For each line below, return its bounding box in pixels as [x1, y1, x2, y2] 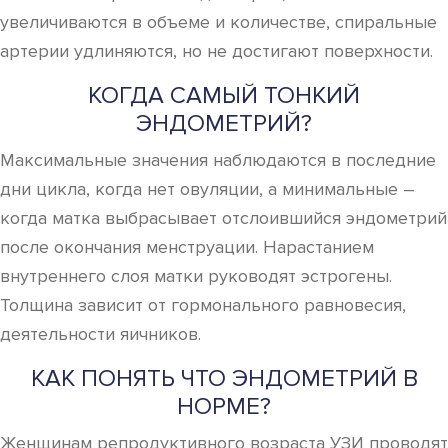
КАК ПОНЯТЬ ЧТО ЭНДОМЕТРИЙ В [30, 364, 418, 393]
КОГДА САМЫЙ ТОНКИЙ [88, 81, 360, 110]
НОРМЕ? [177, 392, 271, 421]
